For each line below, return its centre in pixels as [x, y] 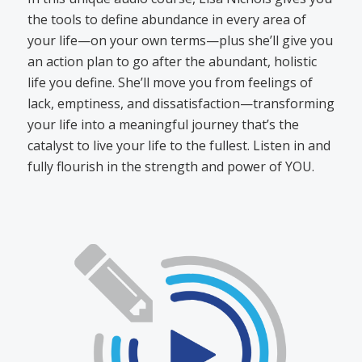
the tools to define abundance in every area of [166, 20]
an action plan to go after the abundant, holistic [172, 62]
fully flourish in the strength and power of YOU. [170, 167]
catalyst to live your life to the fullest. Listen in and [179, 146]
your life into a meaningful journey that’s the [163, 125]
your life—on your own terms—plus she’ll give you [180, 41]
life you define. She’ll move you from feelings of [170, 83]
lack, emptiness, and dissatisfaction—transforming [181, 104]
